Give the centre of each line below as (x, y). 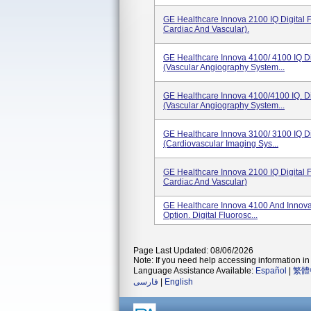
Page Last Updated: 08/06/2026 (193, 251)
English (179, 282)
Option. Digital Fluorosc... (210, 215)
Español (271, 271)
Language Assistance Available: (194, 271)
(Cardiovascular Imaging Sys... (221, 144)
